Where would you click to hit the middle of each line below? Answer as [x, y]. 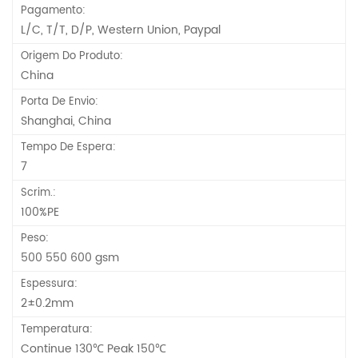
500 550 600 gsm [70, 258]
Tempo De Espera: [68, 148]
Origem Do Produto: [72, 57]
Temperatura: [57, 330]
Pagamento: [53, 11]
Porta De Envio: [60, 102]
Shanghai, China [66, 121]
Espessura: [49, 284]
